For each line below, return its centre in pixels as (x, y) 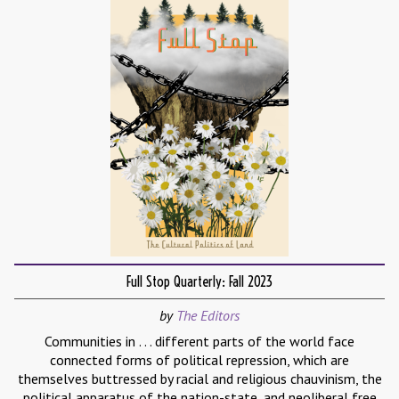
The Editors (208, 316)
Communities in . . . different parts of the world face (199, 342)
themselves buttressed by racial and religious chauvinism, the (199, 379)
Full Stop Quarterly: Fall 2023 (199, 282)
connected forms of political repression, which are (199, 360)
